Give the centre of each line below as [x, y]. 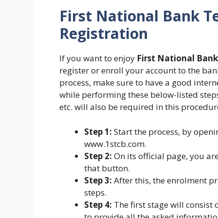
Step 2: [98, 156]
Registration [104, 34]
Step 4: [98, 204]
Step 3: [98, 180]
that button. [107, 168]
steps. [95, 192]
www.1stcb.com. [115, 144]
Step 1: [98, 131]
